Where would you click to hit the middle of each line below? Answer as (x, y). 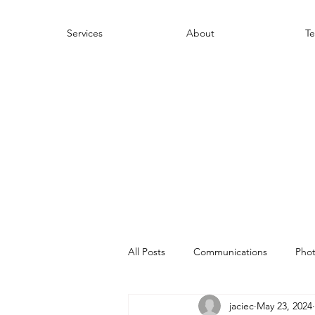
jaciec (242, 306)
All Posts (147, 251)
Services (85, 33)
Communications (230, 251)
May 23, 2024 (284, 306)
